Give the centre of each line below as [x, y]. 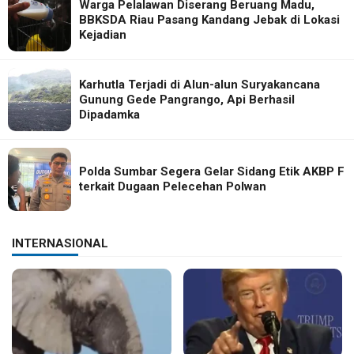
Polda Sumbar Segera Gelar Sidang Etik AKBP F [212, 172]
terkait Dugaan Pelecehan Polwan [173, 187]
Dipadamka [109, 114]
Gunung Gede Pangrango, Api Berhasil [187, 99]
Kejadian [103, 34]
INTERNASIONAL [60, 244]
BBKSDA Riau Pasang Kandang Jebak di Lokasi [209, 19]
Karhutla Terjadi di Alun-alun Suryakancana [200, 84]
